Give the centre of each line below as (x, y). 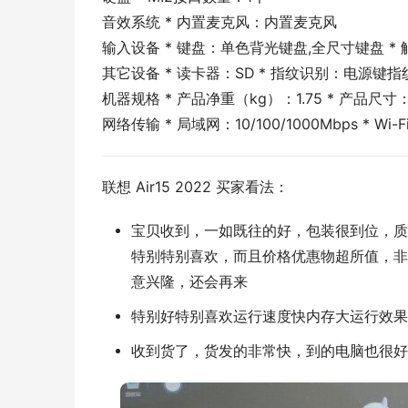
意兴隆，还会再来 (189, 281)
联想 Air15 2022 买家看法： (195, 187)
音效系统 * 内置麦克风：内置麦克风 (219, 22)
